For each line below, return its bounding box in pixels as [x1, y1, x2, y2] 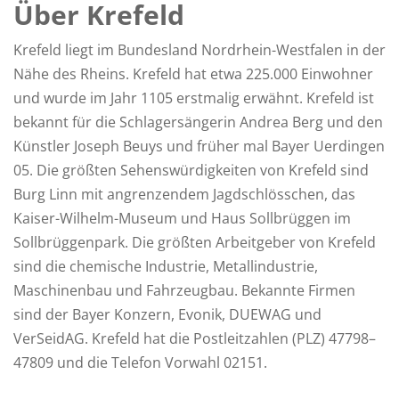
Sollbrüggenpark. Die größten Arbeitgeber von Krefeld [13, 232, 376, 252]
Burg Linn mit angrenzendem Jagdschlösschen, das [13, 184, 355, 204]
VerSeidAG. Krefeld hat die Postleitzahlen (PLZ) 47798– [13, 329, 376, 348]
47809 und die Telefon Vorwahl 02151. [13, 353, 267, 372]
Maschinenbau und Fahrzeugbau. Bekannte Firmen [13, 281, 355, 300]
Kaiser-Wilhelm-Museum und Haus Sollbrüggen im [13, 208, 351, 228]
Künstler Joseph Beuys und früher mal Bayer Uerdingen [13, 136, 385, 156]
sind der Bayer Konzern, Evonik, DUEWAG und [13, 305, 322, 324]
